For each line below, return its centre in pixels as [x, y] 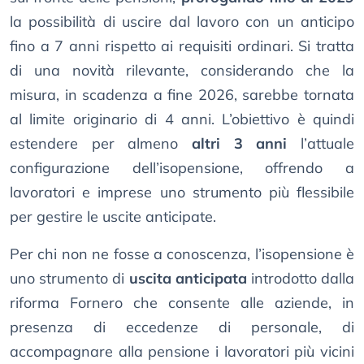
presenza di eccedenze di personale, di [182, 327]
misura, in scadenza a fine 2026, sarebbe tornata [182, 94]
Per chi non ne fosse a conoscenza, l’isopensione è [182, 253]
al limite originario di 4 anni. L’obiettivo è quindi [182, 119]
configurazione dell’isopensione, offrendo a [182, 167]
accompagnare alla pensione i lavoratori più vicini [182, 351]
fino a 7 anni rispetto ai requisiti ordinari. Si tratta [182, 45]
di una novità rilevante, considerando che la [182, 70]
